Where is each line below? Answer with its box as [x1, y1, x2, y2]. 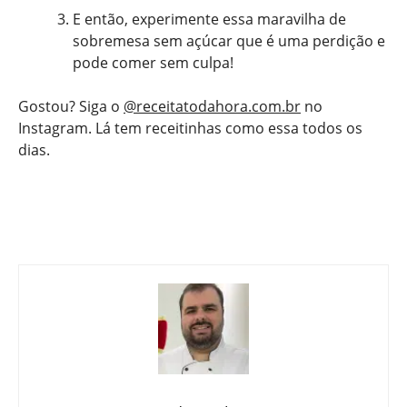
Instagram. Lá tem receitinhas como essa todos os [18, 118, 362, 139]
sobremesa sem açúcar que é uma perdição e [73, 31, 385, 52]
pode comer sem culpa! [73, 53, 233, 74]
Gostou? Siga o [18, 96, 124, 117]
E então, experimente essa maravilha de [73, 9, 346, 30]
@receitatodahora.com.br [124, 96, 301, 117]
